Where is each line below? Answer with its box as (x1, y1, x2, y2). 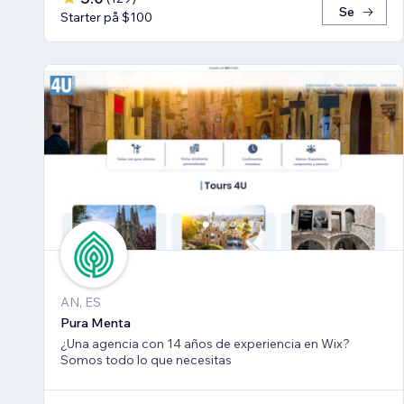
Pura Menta (60, 314, 131, 331)
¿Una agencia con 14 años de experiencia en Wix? (60, 335, 350, 352)
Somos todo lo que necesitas (60, 351, 232, 368)
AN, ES (60, 293, 101, 310)
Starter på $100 (60, 9, 152, 26)
